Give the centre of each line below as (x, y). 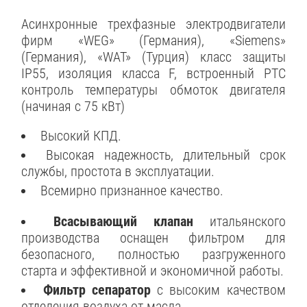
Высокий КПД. (81, 136)
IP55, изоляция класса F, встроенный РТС (153, 73)
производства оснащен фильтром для (153, 237)
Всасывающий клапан (123, 221)
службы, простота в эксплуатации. (118, 171)
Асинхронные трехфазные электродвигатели (153, 24)
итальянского (239, 221)
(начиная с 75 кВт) (73, 106)
